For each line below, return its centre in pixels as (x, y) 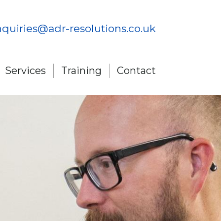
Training (81, 71)
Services (25, 71)
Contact (136, 71)
